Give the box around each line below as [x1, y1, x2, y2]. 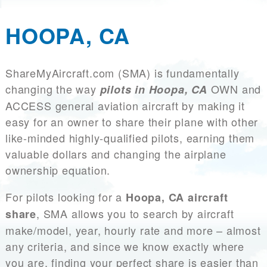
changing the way [5, 81, 100, 97]
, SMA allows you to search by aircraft [36, 206, 234, 222]
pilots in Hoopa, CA [100, 82, 207, 98]
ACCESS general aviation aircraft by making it [5, 98, 245, 114]
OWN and [207, 81, 262, 97]
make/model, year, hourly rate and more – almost [5, 222, 261, 238]
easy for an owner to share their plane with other [5, 114, 259, 130]
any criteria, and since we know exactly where [5, 238, 244, 254]
